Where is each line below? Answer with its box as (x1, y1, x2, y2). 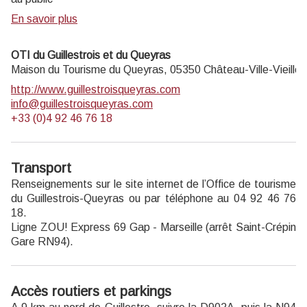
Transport (11, 160, 71, 176)
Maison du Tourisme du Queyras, (11, 64, 170, 76)
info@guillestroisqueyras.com (11, 98, 153, 110)
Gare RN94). (11, 236, 73, 248)
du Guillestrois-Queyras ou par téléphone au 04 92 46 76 (11, 193, 296, 205)
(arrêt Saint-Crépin (202, 221, 296, 234)
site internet (125, 178, 184, 191)
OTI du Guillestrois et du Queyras (11, 49, 171, 62)
